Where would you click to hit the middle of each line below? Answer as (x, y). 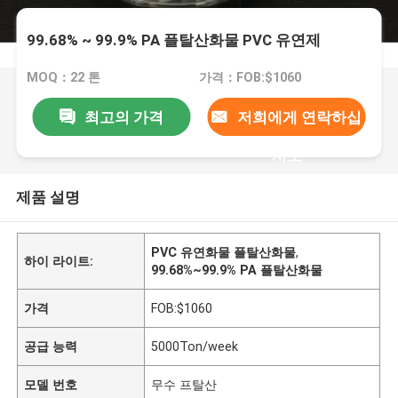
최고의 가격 (123, 117)
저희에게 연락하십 (299, 117)
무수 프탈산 (184, 384)
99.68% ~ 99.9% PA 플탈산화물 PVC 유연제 (174, 40)
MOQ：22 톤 (64, 78)
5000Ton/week (195, 346)
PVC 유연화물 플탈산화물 (224, 252)
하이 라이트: (59, 261)
